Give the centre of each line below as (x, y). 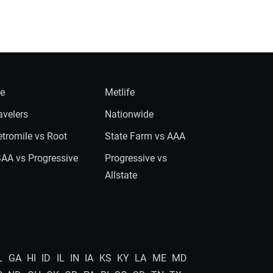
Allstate (121, 175)
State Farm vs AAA (145, 136)
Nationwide (129, 114)
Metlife (119, 92)
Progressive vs (136, 158)
